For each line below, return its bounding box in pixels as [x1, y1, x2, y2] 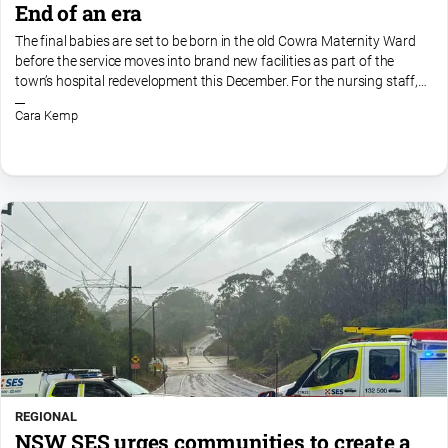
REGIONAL [15, 408, 77, 424]
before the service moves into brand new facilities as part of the [15, 53, 395, 71]
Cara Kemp [15, 108, 78, 124]
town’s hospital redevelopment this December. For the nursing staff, [15, 73, 418, 91]
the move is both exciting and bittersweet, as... [15, 93, 291, 111]
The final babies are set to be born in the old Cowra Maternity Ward [15, 33, 416, 51]
